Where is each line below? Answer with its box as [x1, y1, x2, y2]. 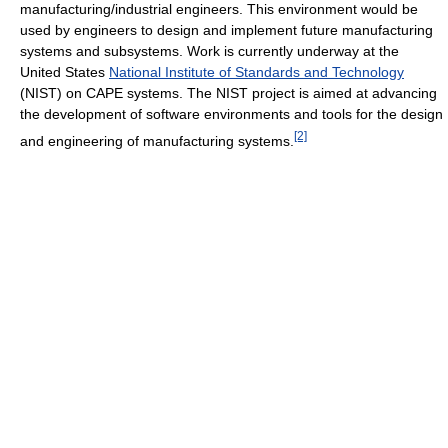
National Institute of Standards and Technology [109, 63, 404, 80]
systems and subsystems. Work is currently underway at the [20, 42, 399, 59]
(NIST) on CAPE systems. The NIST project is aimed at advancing [20, 84, 437, 101]
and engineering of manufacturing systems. [20, 132, 294, 149]
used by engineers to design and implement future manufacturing [20, 21, 433, 38]
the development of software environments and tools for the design [20, 105, 443, 122]
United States [20, 63, 109, 80]
